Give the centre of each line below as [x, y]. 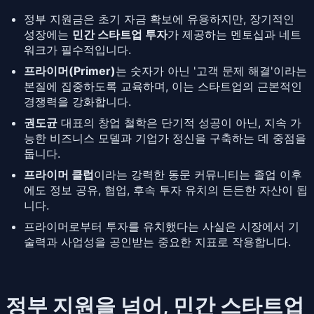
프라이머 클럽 [59, 174]
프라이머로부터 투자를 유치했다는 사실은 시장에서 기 [162, 226]
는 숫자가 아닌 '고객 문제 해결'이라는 [211, 70]
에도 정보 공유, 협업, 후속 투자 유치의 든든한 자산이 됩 [166, 190]
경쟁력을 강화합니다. [77, 101]
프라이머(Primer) [70, 70]
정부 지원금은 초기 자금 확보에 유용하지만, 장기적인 [159, 19]
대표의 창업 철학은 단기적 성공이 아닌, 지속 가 [179, 122]
